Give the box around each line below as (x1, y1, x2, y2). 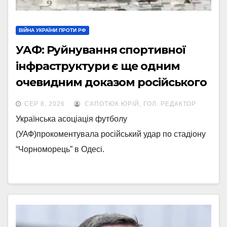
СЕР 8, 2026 (24, 100, 65, 107)
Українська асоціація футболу (16, 115, 127, 123)
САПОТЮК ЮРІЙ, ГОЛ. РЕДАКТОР (83, 100, 196, 107)
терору (16, 92, 57, 105)
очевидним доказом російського (16, 75, 207, 89)
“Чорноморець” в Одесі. (16, 145, 104, 154)
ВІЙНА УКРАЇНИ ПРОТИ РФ (19, 27, 86, 33)
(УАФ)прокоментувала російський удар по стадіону (16, 130, 206, 138)
